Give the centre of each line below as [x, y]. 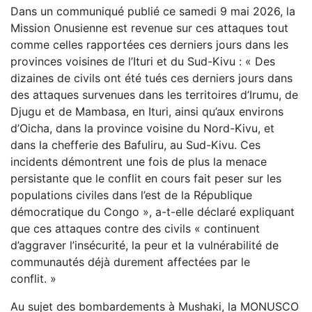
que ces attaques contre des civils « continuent [135, 229]
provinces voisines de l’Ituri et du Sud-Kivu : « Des [143, 62]
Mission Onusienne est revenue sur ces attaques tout [149, 28]
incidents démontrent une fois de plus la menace [139, 162]
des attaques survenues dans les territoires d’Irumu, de [154, 95]
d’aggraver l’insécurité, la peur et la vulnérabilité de [145, 245]
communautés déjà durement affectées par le [130, 262]
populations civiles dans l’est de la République [131, 195]
